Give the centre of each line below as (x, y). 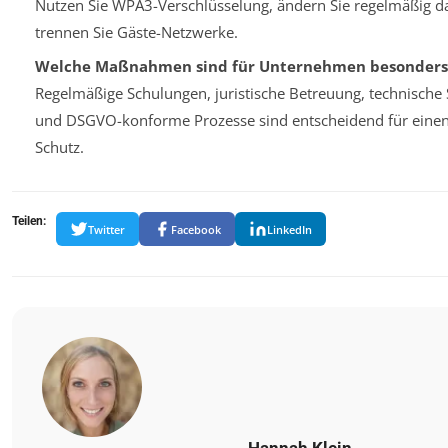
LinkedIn (289, 229)
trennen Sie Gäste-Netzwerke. (136, 31)
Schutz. (59, 147)
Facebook (196, 229)
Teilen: (29, 221)
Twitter (106, 229)
